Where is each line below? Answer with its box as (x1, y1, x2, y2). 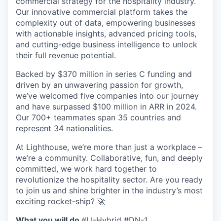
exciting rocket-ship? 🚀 (16, 196, 105, 206)
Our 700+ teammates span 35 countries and (16, 112, 181, 122)
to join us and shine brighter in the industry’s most (16, 185, 203, 195)
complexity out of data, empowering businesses (16, 17, 195, 28)
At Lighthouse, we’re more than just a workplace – (16, 142, 202, 152)
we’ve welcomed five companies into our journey (16, 90, 199, 101)
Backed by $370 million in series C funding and (16, 69, 192, 79)
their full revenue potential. (16, 50, 116, 60)
